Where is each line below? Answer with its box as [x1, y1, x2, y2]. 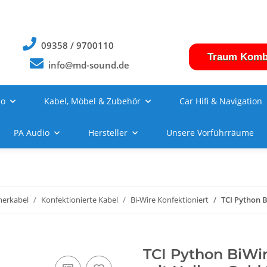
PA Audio [13, 127, 49, 138]
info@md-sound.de [48, 59, 130, 72]
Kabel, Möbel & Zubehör [44, 95, 141, 107]
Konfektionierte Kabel [41, 194, 118, 205]
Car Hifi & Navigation [179, 95, 262, 107]
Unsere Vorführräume [166, 127, 254, 138]
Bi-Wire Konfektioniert [131, 194, 209, 205]
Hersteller [88, 127, 128, 138]
